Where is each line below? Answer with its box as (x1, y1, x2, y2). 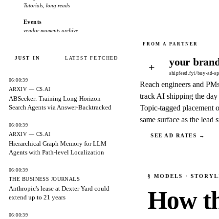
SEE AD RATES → (151, 132, 205, 138)
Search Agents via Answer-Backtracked (9, 104, 111, 111)
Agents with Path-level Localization (9, 149, 104, 156)
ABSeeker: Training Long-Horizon (9, 95, 101, 102)
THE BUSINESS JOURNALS (9, 176, 80, 182)
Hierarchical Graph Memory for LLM (9, 140, 107, 147)
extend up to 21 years (9, 194, 66, 201)
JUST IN (15, 55, 40, 61)
